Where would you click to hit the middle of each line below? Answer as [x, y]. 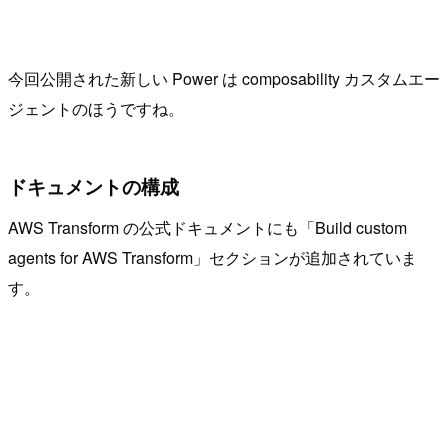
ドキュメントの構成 [93, 185]
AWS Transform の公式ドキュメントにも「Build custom [207, 228]
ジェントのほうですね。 [96, 109]
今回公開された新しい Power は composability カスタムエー [224, 79]
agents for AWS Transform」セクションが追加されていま [212, 258]
